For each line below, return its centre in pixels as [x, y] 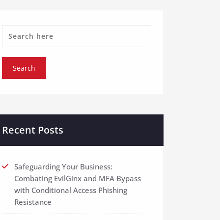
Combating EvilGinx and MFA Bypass [78, 178]
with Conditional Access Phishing [71, 190]
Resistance [33, 202]
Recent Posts [33, 130]
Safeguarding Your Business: [63, 166]
